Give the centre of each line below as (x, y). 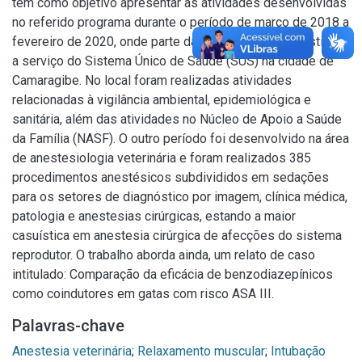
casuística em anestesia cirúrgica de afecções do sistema (177, 236)
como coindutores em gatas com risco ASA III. (143, 294)
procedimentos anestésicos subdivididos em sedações (170, 177)
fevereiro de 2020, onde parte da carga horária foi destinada (181, 42)
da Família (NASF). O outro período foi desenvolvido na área (181, 139)
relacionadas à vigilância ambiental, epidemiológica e (162, 100)
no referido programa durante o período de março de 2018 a (181, 22)
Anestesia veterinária (72, 351)
